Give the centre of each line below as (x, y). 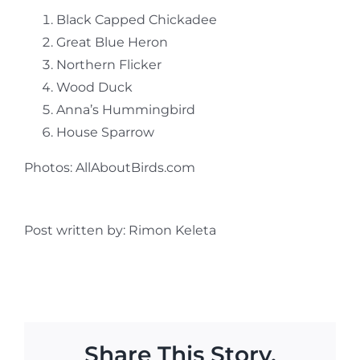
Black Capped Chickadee (136, 19)
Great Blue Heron (112, 42)
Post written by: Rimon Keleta (120, 230)
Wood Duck (94, 87)
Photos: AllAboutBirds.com (109, 167)
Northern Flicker (108, 64)
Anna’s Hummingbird (125, 109)
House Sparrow (105, 132)
